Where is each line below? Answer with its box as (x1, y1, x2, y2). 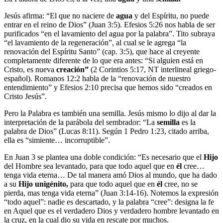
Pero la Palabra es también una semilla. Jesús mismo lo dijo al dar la (4, 109, 216, 117)
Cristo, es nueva (4, 65, 56, 74)
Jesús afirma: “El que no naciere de (4, 11, 116, 20)
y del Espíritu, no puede (132, 11, 209, 20)
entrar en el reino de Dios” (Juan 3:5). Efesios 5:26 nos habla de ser (4, 20, 215, 29)
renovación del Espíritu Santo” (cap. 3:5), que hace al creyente (4, 47, 200, 56)
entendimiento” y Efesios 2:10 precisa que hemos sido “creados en (4, 83, 212, 92)
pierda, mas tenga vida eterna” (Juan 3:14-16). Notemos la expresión (4, 188, 219, 197)
